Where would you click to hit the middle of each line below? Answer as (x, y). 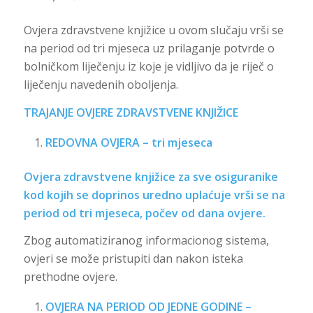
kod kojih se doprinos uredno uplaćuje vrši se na (154, 195)
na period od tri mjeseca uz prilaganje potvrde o (149, 49)
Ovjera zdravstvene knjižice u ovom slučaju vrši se (153, 30)
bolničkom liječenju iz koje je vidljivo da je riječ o (148, 67)
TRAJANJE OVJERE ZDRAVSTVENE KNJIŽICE (131, 113)
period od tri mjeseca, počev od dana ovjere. (144, 213)
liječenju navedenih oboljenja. (101, 85)
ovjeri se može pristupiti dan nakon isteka (133, 259)
